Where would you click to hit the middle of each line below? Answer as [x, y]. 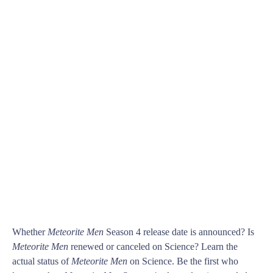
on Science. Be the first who [183, 261]
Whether [30, 232]
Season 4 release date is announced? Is [179, 232]
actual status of [42, 261]
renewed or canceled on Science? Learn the [153, 247]
